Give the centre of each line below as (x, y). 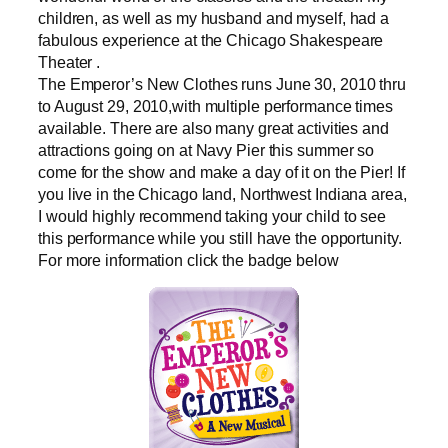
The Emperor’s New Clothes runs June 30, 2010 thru (222, 83)
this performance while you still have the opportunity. (220, 237)
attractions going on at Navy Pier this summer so (206, 149)
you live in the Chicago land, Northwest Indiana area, (222, 193)
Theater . (69, 61)
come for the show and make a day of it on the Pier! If (221, 171)
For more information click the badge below (188, 259)
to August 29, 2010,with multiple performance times (215, 105)
